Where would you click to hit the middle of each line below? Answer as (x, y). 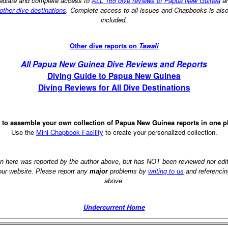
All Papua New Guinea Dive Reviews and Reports (114, 64)
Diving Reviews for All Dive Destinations (114, 88)
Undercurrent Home (114, 207)
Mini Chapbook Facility (69, 132)
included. (114, 19)
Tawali (149, 45)
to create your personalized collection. (160, 132)
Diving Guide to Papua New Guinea (114, 76)
